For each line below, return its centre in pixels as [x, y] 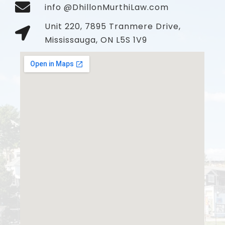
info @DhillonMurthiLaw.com [106, 7]
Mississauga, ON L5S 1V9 [96, 40]
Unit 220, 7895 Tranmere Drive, [113, 26]
